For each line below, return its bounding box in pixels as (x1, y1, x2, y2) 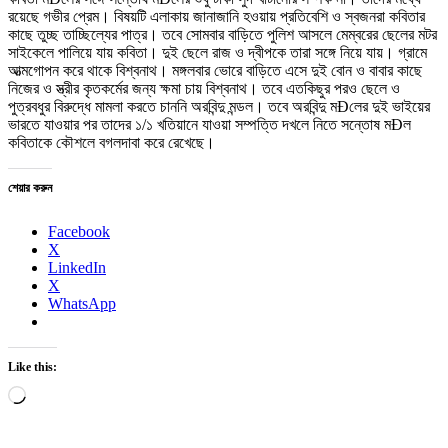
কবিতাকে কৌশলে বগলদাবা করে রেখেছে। (8, 134, 215, 152)
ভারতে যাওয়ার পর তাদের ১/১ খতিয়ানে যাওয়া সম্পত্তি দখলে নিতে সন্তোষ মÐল (8, 116, 411, 134)
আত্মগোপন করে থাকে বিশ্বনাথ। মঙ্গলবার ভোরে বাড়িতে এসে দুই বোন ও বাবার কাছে (8, 62, 422, 80)
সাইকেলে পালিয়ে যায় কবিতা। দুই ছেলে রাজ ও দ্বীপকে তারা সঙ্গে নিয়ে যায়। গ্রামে (8, 44, 427, 62)
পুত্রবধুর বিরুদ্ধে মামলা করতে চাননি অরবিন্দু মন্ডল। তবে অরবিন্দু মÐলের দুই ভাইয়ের (8, 98, 430, 116)
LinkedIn (48, 259, 106, 277)
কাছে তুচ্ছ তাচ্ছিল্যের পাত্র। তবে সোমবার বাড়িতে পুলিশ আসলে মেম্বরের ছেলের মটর (8, 26, 437, 44)
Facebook (48, 223, 110, 241)
